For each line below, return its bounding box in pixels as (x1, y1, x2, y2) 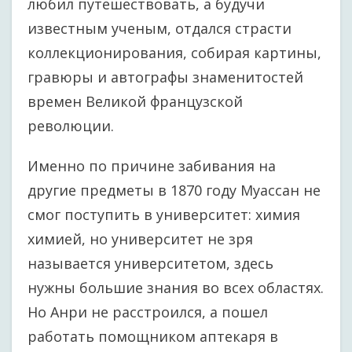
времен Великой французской (27, 92, 243, 111)
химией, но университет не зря (27, 229, 253, 248)
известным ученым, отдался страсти (27, 19, 291, 38)
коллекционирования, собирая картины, (27, 43, 321, 62)
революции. (27, 116, 114, 135)
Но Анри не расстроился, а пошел (27, 302, 268, 321)
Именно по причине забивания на (27, 156, 276, 175)
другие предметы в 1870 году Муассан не (27, 181, 321, 200)
